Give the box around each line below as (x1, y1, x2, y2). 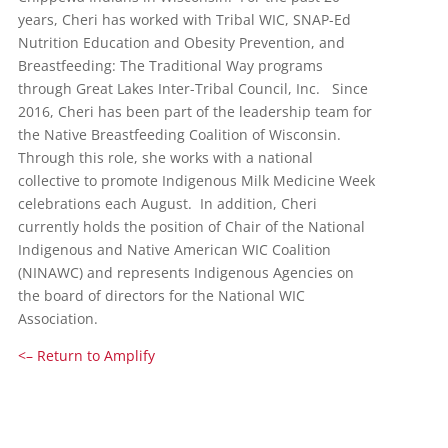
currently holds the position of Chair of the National (17, 216, 365, 236)
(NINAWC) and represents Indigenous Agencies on (17, 262, 354, 282)
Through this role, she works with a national (17, 147, 313, 167)
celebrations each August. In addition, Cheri (17, 193, 317, 213)
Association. (17, 308, 98, 328)
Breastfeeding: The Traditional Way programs (17, 55, 323, 75)
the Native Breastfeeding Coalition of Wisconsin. (17, 124, 345, 144)
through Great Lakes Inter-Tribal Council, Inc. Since (17, 78, 368, 98)
